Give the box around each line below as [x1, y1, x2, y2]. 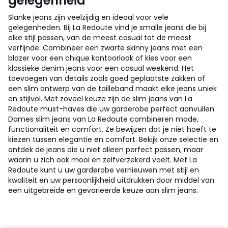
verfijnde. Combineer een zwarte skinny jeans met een [8, 43, 203, 53]
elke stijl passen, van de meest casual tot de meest [8, 33, 191, 43]
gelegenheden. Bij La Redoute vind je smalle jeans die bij [8, 22, 206, 33]
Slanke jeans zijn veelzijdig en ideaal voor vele [8, 12, 168, 22]
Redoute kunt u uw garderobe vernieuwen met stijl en [8, 165, 199, 175]
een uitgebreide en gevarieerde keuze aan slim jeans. [8, 185, 198, 195]
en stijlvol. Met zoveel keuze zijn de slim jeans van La [8, 94, 192, 104]
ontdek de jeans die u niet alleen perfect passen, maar [8, 145, 203, 155]
